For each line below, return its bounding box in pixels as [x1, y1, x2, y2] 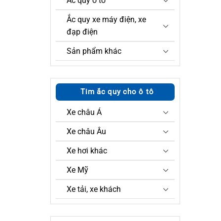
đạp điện [67, 27, 98, 37]
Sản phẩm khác [67, 46, 121, 56]
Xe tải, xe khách [67, 184, 121, 194]
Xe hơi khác [67, 146, 107, 155]
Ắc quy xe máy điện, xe [67, 14, 146, 24]
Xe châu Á [67, 107, 102, 117]
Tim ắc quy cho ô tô [80, 87, 154, 96]
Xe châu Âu [67, 126, 106, 136]
